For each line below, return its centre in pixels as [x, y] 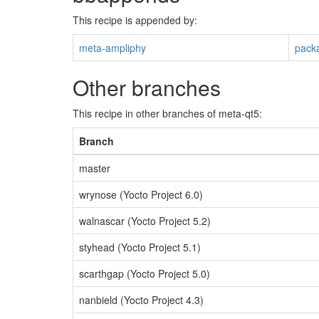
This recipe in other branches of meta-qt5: [167, 113]
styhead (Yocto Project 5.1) [140, 247]
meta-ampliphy [113, 48]
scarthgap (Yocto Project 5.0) [145, 273]
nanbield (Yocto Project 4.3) [141, 300]
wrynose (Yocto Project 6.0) [141, 194]
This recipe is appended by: [135, 20]
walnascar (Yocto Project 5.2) [145, 221]
